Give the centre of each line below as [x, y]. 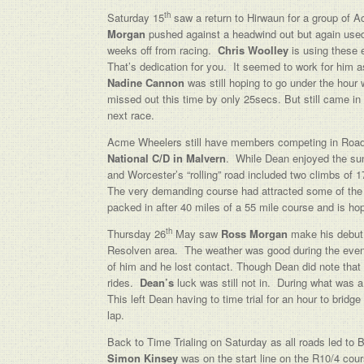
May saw [197, 234]
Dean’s [158, 282]
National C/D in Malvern [167, 158]
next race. [131, 115]
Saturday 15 [136, 17]
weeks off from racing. [162, 50]
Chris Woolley [253, 50]
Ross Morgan [254, 234]
